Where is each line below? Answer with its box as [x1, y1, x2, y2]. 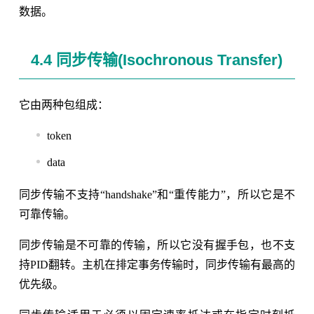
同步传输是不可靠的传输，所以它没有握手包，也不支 [18, 239, 296, 252]
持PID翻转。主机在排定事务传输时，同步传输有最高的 [18, 259, 296, 271]
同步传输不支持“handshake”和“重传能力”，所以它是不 [18, 189, 296, 201]
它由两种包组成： [18, 99, 109, 111]
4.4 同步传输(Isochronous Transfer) [31, 51, 283, 69]
